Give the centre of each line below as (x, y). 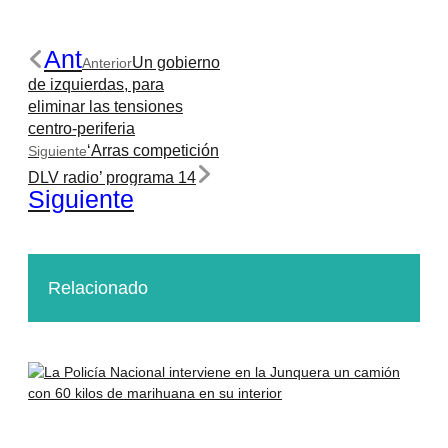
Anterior (107, 63)
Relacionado (98, 287)
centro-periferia (81, 128)
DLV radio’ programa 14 (112, 177)
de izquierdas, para (96, 84)
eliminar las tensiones (105, 106)
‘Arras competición (153, 150)
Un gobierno (176, 62)
